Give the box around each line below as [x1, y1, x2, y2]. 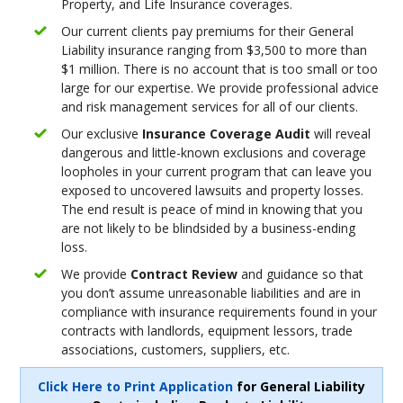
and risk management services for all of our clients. [61, 98, 359, 115]
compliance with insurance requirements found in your [61, 303, 378, 320]
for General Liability [233, 378, 365, 395]
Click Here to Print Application [38, 378, 233, 395]
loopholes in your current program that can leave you [61, 163, 372, 180]
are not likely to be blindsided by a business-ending [61, 219, 356, 237]
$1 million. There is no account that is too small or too [61, 60, 379, 77]
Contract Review [130, 265, 238, 282]
